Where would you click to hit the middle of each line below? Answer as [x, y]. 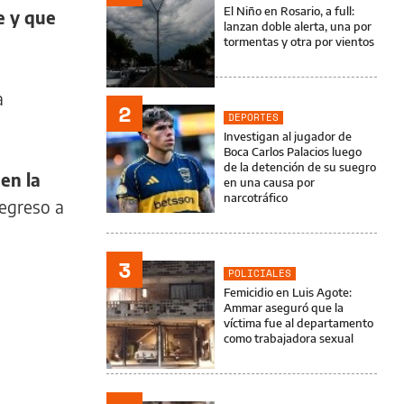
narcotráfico [256, 197]
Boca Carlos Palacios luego [293, 151]
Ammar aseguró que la [284, 308]
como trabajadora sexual [289, 338]
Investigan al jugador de [288, 136]
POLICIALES [260, 273]
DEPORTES [253, 117]
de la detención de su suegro [300, 167]
